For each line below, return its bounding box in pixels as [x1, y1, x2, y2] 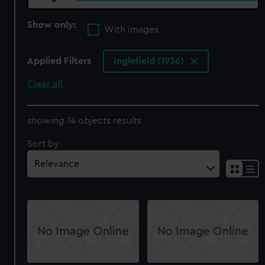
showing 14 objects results [27, 115, 142, 125]
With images [104, 25, 159, 35]
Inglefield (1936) [114, 56, 187, 66]
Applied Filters [27, 56, 92, 66]
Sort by [27, 138, 60, 148]
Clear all [27, 79, 63, 89]
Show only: [27, 20, 79, 30]
